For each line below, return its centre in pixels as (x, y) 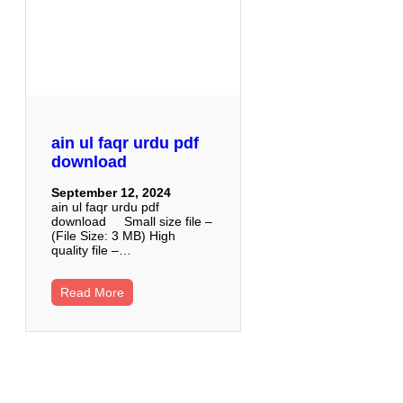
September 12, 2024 (111, 192)
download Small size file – (132, 221)
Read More (92, 292)
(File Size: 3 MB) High (113, 235)
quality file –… (91, 250)
